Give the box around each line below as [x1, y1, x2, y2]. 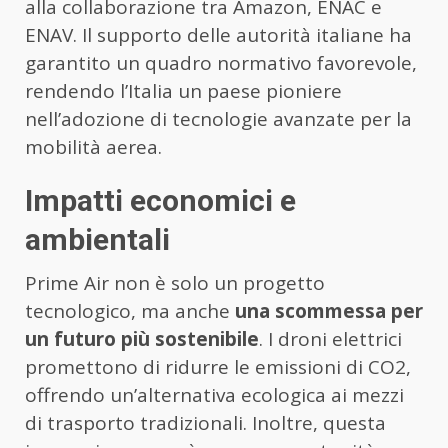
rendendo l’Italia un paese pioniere [25, 77, 342, 104]
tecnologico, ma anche [25, 297, 235, 324]
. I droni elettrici [259, 325, 402, 352]
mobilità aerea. [25, 133, 162, 160]
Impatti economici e [25, 182, 296, 218]
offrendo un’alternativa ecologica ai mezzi [25, 381, 404, 408]
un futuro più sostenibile [25, 325, 259, 352]
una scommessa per [235, 297, 423, 324]
